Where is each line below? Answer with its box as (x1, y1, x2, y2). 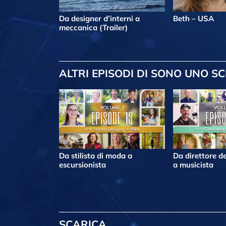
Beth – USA (173, 14, 214, 24)
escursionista (59, 160, 106, 170)
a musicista (173, 160, 213, 170)
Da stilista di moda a (59, 151, 132, 161)
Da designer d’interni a (59, 14, 140, 24)
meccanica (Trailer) (59, 23, 128, 33)
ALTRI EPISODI (59, 67, 134, 80)
